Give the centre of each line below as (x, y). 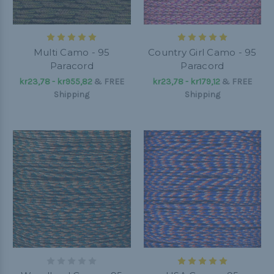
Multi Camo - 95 (72, 52)
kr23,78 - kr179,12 (187, 81)
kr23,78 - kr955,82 (56, 81)
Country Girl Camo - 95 (202, 52)
